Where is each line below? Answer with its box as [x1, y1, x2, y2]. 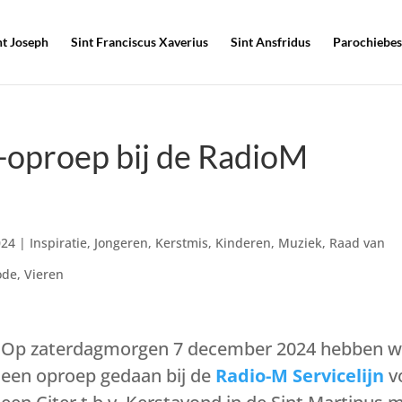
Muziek [278, 234, 323, 251]
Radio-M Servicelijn [215, 363, 385, 388]
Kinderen [215, 234, 272, 251]
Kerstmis [155, 234, 209, 251]
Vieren [24, 266, 65, 283]
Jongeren [94, 234, 149, 251]
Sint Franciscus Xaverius [70, 34, 208, 49]
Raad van [329, 234, 386, 251]
